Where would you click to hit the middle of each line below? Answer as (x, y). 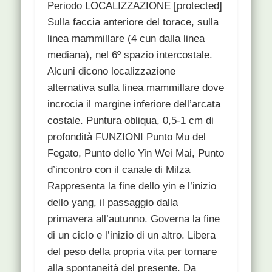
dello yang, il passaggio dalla (113, 202)
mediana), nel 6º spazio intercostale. (130, 55)
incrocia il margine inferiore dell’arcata (134, 104)
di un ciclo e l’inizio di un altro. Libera (132, 235)
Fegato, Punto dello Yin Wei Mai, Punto (136, 153)
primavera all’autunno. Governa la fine (134, 219)
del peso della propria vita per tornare (132, 251)
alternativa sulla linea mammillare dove (136, 87)
